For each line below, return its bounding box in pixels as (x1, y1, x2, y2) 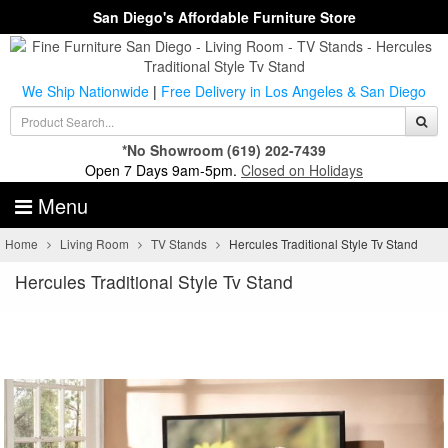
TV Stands (151, 235, 208, 253)
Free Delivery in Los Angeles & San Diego (161, 81, 426, 101)
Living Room (60, 235, 130, 253)
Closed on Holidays (241, 160, 363, 180)
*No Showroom (122, 140, 223, 160)
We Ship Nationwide (22, 81, 149, 101)
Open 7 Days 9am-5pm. (85, 160, 241, 180)
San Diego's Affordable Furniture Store (92, 7, 356, 27)
